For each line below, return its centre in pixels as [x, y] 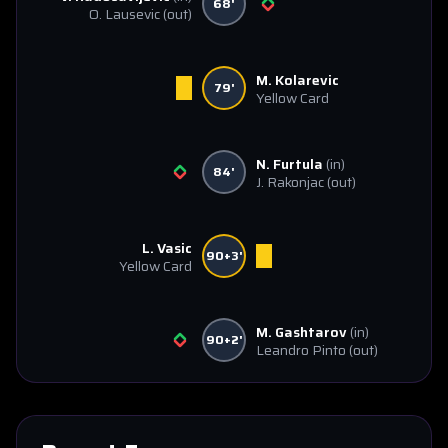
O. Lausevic [124, 14]
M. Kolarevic [297, 80]
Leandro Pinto [301, 350]
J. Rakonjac [290, 182]
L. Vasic [167, 248]
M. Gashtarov [301, 332]
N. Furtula [289, 164]
